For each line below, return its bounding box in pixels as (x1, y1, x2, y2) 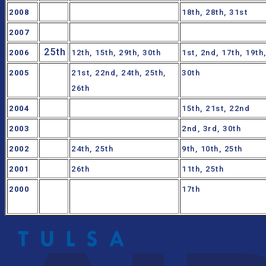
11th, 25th (182, 164, 224, 174)
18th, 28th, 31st (182, 8, 248, 17)
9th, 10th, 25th (182, 144, 243, 154)
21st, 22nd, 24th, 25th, (71, 68, 166, 78)
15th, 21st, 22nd (182, 104, 250, 113)
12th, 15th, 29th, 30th (71, 48, 161, 58)
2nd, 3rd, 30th (182, 124, 241, 134)
